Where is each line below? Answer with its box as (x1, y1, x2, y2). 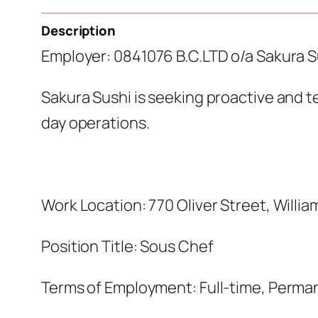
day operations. (41, 112, 150, 134)
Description (41, 21, 116, 40)
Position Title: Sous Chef (41, 236, 214, 258)
